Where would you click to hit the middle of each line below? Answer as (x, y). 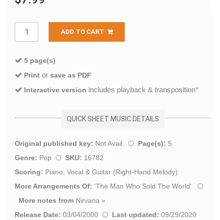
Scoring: (29, 172)
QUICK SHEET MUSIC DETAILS (113, 119)
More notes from (46, 201)
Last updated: (136, 215)
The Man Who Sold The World (143, 186)
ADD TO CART (84, 32)
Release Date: (38, 215)
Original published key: (54, 144)
